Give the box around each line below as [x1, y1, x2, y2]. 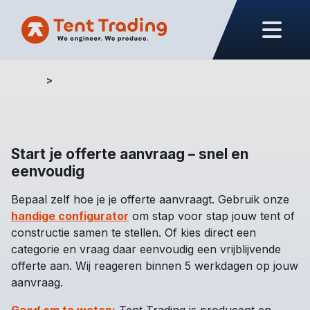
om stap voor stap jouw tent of [129, 209, 295, 223]
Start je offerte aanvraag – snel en [11, 145, 248, 163]
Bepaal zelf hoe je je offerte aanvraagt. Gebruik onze [11, 192, 289, 206]
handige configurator [11, 209, 129, 223]
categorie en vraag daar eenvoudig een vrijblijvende [11, 242, 281, 256]
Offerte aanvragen [58, 74, 149, 86]
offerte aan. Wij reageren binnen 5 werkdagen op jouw [11, 259, 298, 273]
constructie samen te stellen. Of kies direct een [11, 226, 256, 239]
